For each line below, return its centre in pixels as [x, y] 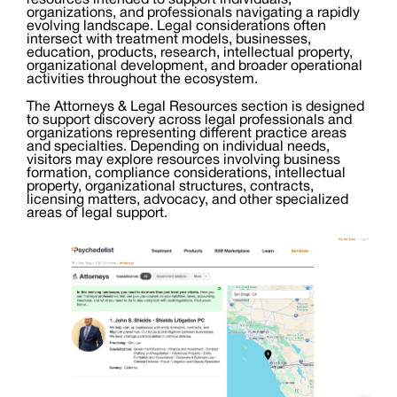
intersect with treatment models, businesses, [169, 40]
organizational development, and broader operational [195, 67]
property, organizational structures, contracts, [170, 187]
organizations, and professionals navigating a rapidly [193, 14]
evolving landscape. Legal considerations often [176, 27]
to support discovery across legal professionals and [189, 121]
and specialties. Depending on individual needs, [178, 148]
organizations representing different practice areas [187, 134]
